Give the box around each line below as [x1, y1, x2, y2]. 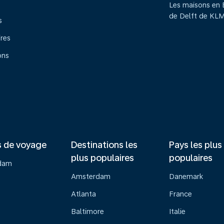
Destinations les [70, 139, 137, 150]
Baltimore [70, 207, 104, 215]
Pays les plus [169, 139, 222, 150]
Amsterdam [70, 172, 110, 180]
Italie [169, 207, 186, 215]
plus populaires [70, 152, 134, 163]
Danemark [169, 172, 203, 180]
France [169, 190, 192, 198]
